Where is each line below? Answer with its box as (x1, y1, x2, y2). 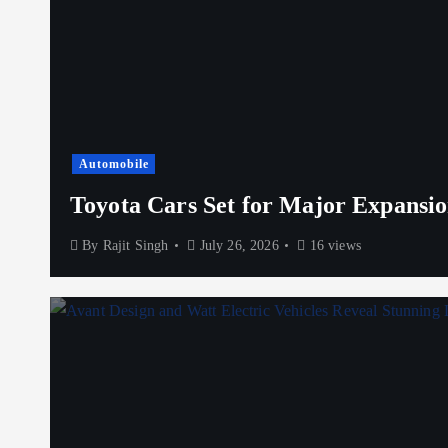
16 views (305, 238, 361, 254)
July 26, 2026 (195, 238, 279, 254)
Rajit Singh (102, 238, 169, 254)
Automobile (78, 157, 149, 172)
